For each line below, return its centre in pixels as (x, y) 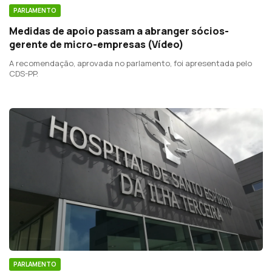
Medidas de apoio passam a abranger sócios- (119, 31)
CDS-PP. (24, 73)
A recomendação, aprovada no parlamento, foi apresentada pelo (131, 63)
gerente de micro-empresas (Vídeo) (97, 44)
